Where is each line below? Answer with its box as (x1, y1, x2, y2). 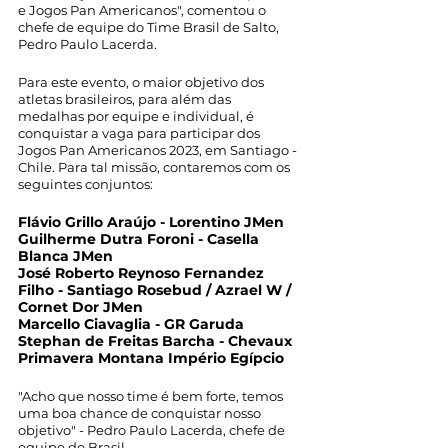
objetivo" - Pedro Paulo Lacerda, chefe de (18, 422, 288, 438)
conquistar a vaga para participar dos (18, 125, 263, 141)
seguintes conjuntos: (18, 176, 156, 192)
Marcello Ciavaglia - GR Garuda (18, 315, 244, 333)
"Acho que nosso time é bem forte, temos (18, 388, 286, 404)
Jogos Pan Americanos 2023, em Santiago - (18, 142, 300, 158)
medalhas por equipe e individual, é (18, 108, 257, 124)
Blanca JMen (18, 247, 113, 265)
